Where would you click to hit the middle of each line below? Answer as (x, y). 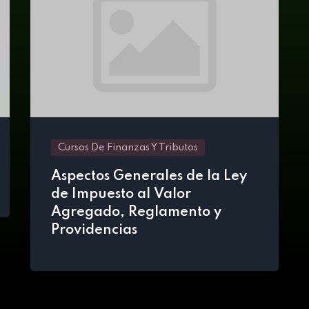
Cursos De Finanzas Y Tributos (128, 148)
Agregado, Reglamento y (136, 212)
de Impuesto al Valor (121, 195)
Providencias (94, 230)
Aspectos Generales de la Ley (149, 177)
